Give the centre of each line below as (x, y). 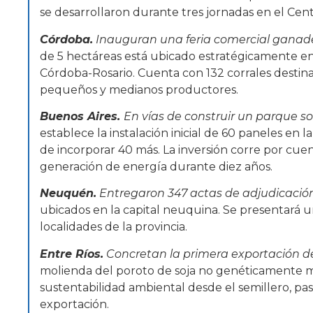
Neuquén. (68, 194)
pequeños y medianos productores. (139, 89)
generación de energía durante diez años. (156, 167)
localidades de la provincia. (114, 227)
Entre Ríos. (72, 254)
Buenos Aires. (82, 117)
